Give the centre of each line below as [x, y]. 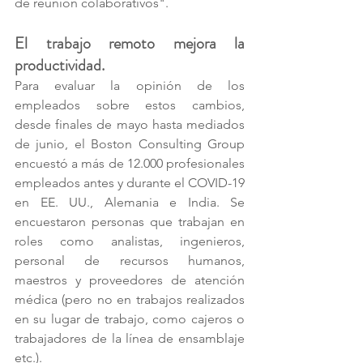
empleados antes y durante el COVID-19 [130, 183]
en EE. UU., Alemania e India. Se [130, 202]
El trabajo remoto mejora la [130, 43]
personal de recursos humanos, [130, 261]
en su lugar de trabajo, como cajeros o [130, 319]
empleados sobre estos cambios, [130, 105]
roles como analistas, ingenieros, [130, 241]
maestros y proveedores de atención [130, 280]
